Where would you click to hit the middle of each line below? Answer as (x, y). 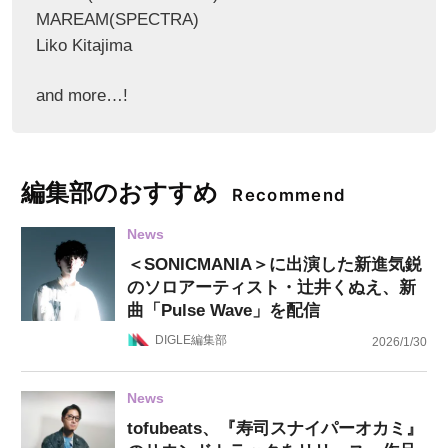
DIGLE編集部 (191, 339)
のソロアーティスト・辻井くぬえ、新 (271, 288)
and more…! (81, 95)
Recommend (289, 194)
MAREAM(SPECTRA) (117, 19)
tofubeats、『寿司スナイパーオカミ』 (274, 429)
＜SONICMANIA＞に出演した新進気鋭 (274, 265)
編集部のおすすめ (120, 192)
